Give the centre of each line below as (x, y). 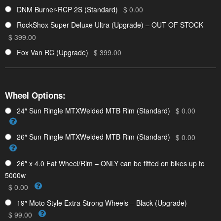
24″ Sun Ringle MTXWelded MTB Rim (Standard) (93, 111)
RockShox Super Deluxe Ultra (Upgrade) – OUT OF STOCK (110, 25)
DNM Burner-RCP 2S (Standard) (67, 9)
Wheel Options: (35, 95)
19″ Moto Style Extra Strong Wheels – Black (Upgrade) (102, 203)
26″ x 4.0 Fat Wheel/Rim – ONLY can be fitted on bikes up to (111, 163)
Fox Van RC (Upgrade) (53, 52)
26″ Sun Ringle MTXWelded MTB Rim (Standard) (93, 137)
